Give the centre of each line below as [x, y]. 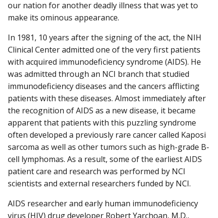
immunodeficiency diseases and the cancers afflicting [104, 86]
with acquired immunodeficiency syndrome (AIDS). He [104, 62]
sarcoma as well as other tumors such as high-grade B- [109, 147]
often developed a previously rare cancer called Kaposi [107, 135]
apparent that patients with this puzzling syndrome [102, 122]
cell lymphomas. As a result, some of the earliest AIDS [105, 159]
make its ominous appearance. [64, 17]
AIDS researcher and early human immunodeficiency [103, 203]
